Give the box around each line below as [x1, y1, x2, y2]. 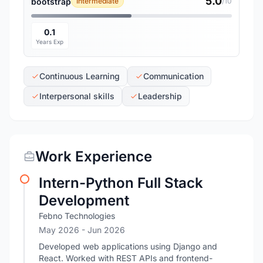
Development [39, 192, 129, 209]
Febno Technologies [39, 211, 115, 221]
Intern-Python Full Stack [39, 174, 203, 191]
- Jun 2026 [82, 225, 125, 235]
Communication [143, 71, 204, 81]
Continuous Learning [39, 71, 120, 81]
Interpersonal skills [39, 91, 114, 101]
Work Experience [35, 148, 152, 165]
